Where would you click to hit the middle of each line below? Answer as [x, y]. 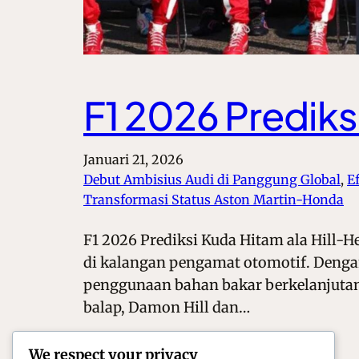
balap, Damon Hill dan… [167, 308]
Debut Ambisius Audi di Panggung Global [212, 180]
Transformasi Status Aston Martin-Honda [214, 200]
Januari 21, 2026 [133, 160]
